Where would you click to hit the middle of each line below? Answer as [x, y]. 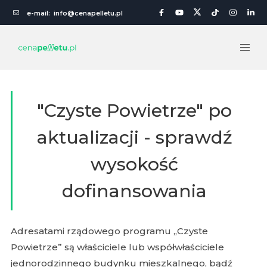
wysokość [134, 164]
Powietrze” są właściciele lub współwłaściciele [117, 247]
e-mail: [40, 14]
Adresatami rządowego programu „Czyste [109, 231]
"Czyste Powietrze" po [134, 111]
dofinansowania [134, 191]
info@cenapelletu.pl [88, 14]
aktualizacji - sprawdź [134, 137]
